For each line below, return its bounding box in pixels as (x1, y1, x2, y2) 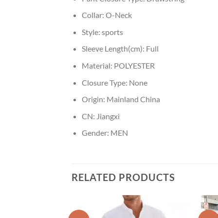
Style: (81, 27, 102, 36)
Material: (81, 61, 114, 71)
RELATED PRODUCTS (72, 171, 175, 183)
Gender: (81, 128, 110, 138)
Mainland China (106, 94, 160, 104)
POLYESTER (113, 61, 155, 71)
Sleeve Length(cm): (81, 44, 146, 54)
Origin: (81, 94, 107, 104)
